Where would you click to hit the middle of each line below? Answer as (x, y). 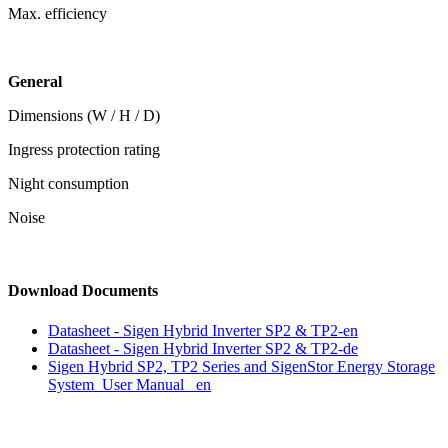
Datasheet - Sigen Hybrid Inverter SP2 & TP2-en (203, 330)
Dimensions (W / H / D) (84, 116)
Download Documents (83, 291)
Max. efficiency (57, 14)
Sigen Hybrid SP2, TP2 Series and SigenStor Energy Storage (241, 366)
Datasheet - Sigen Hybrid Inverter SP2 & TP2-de (203, 348)
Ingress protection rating (84, 150)
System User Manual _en (129, 384)
